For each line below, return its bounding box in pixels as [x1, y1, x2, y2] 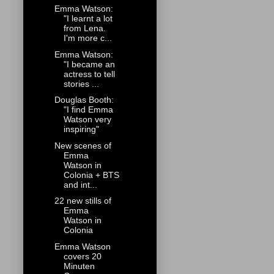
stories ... [63, 78, 99, 89]
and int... [63, 179, 97, 190]
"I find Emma [63, 105, 113, 115]
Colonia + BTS [63, 169, 119, 180]
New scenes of [54, 140, 111, 150]
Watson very [63, 114, 111, 125]
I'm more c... [63, 33, 112, 43]
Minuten [63, 261, 95, 271]
